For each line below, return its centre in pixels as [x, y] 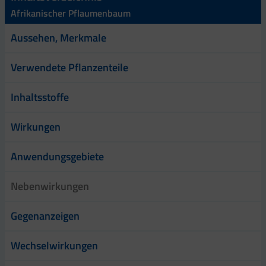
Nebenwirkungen [50, 186]
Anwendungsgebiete [57, 156]
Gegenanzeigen [45, 216]
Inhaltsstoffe [40, 97]
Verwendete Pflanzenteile [69, 67]
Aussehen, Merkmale [58, 37]
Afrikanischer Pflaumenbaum [71, 13]
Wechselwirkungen [54, 245]
